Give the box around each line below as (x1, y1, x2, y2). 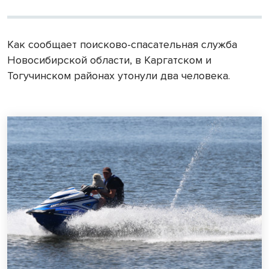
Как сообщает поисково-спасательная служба (7, 37, 237, 51)
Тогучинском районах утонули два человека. (7, 68, 230, 82)
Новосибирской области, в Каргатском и (7, 53, 211, 67)
